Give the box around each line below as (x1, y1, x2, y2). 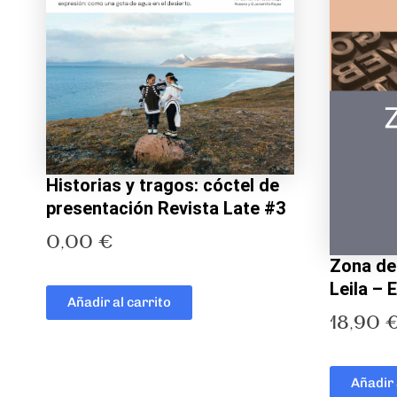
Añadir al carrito (67, 293, 171, 310)
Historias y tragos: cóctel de (46, 175, 279, 197)
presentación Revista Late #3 (46, 198, 285, 220)
